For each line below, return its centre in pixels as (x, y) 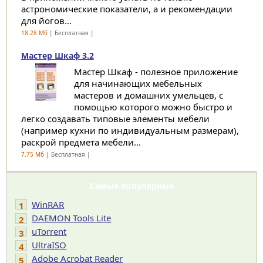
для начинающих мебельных (138, 83)
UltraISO (49, 245)
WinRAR (48, 204)
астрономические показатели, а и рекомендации (127, 9)
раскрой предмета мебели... (81, 142)
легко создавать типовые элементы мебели (115, 119)
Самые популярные (131, 186)
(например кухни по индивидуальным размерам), (130, 130)
